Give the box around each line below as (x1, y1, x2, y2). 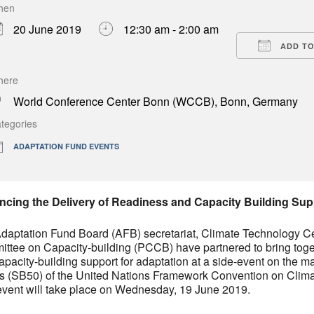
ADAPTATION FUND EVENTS (13, 140, 119, 151)
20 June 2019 (13, 20, 81, 37)
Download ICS (13, 4, 86, 21)
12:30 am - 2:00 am (123, 20, 219, 37)
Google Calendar (154, 4, 240, 21)
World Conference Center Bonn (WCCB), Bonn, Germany (13, 93, 298, 109)
